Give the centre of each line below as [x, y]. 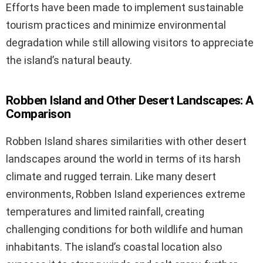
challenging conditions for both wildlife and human [124, 230]
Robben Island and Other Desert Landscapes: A [130, 101]
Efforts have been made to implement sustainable [125, 8]
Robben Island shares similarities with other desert [126, 141]
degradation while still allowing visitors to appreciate [130, 43]
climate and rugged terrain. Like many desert [111, 177]
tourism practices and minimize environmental [116, 25]
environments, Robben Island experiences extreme [126, 194]
